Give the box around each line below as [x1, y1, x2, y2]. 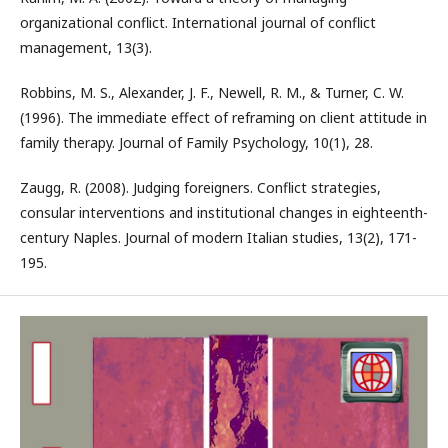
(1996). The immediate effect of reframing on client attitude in [20, 108, 427, 127]
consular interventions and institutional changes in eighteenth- [20, 203, 428, 222]
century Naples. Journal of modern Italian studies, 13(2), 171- [20, 228, 417, 247]
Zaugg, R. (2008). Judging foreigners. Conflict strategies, [20, 178, 381, 197]
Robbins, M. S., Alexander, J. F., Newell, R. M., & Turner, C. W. [20, 83, 404, 102]
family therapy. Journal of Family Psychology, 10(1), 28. [20, 133, 373, 152]
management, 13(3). [20, 38, 152, 57]
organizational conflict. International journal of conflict [20, 13, 376, 32]
